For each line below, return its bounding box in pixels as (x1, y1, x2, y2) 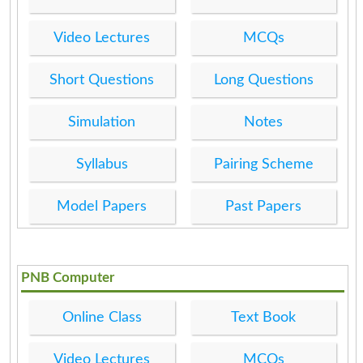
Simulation (68, 114, 136, 130)
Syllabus (75, 156, 128, 172)
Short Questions (49, 72, 155, 88)
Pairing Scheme (213, 156, 314, 172)
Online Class (62, 310, 142, 325)
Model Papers (57, 199, 147, 214)
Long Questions (213, 72, 314, 88)
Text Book (231, 310, 297, 325)
